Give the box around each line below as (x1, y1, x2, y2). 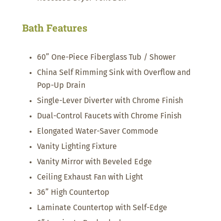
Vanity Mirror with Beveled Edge (37, 158, 152, 166)
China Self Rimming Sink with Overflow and (37, 69, 191, 77)
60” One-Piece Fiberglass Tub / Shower (37, 53, 176, 62)
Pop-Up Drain (37, 81, 85, 90)
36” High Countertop (37, 188, 110, 197)
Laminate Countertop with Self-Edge (37, 204, 167, 212)
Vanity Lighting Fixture (37, 143, 117, 151)
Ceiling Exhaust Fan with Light (37, 173, 143, 182)
